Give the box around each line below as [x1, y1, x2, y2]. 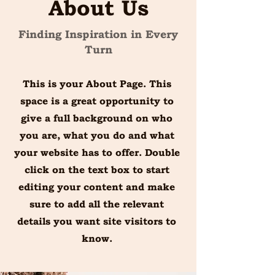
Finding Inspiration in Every [18, 28, 178, 41]
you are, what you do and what [19, 130, 174, 141]
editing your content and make [18, 181, 175, 193]
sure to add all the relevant [29, 198, 164, 210]
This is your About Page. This [22, 78, 171, 90]
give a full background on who [21, 112, 172, 124]
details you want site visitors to [17, 215, 176, 227]
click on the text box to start [24, 164, 169, 176]
